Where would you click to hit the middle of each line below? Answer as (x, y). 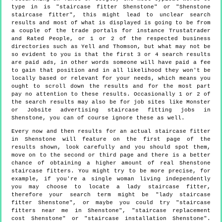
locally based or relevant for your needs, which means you (111, 78)
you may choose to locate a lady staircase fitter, (111, 187)
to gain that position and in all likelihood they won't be (111, 70)
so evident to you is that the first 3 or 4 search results (111, 54)
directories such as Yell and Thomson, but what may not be (111, 46)
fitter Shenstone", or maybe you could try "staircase (111, 202)
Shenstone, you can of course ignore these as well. (98, 118)
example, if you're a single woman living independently (111, 179)
